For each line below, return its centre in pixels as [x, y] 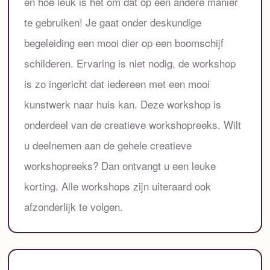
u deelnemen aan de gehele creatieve [108, 145]
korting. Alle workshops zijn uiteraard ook [118, 186]
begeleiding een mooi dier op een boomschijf [124, 42]
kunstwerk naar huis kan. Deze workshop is [123, 104]
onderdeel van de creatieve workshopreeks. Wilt [133, 124]
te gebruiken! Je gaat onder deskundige [113, 22]
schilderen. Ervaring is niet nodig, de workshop [130, 63]
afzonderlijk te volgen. [74, 206]
